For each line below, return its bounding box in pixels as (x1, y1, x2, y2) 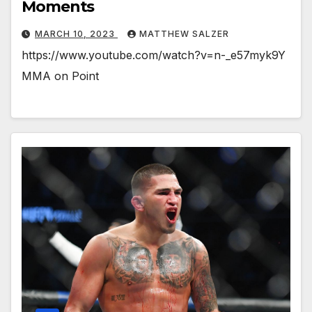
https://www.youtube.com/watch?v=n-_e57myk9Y (22, 47, 286, 62)
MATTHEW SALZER (139, 28, 229, 39)
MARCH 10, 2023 (35, 28, 118, 39)
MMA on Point (22, 68, 99, 83)
